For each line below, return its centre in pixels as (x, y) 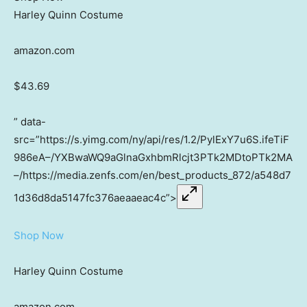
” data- (30, 122)
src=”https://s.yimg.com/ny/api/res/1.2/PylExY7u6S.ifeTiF (151, 140)
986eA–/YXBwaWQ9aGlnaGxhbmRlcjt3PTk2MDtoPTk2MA (153, 158)
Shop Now (39, 236)
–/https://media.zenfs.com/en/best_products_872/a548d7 (152, 175)
